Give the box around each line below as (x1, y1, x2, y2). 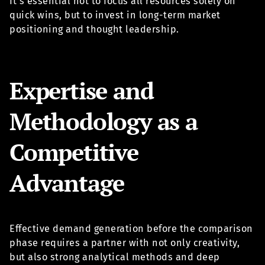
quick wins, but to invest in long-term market (9, 9, 221, 21)
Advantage (9, 166, 125, 198)
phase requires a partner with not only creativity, (9, 237, 240, 248)
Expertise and (9, 74, 154, 106)
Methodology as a (9, 105, 198, 137)
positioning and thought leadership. (9, 24, 179, 35)
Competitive (9, 135, 138, 167)
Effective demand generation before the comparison (9, 222, 253, 234)
